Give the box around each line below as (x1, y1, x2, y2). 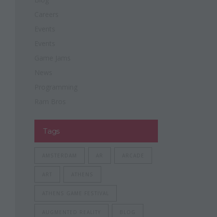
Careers (34, 10, 59, 19)
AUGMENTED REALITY (42, 209, 101, 216)
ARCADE (122, 152, 144, 159)
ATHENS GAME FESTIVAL (42, 190, 109, 197)
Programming (34, 82, 77, 92)
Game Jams (34, 53, 71, 62)
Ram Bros (34, 97, 66, 106)
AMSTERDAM (42, 152, 77, 159)
